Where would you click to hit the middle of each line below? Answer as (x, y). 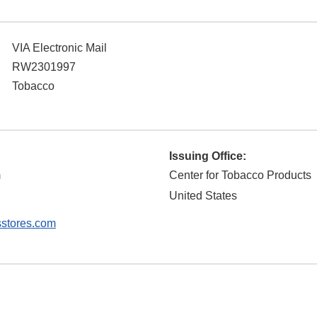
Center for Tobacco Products (240, 175)
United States (203, 196)
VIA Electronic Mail (59, 48)
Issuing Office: (208, 156)
